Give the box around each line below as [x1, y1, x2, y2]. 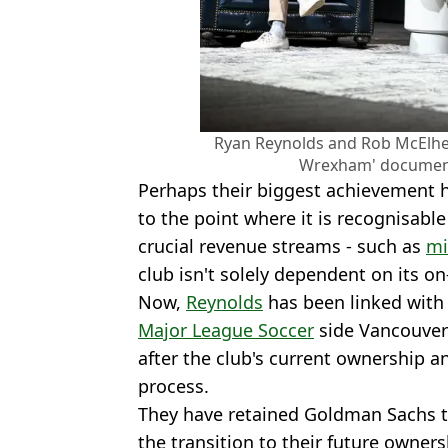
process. [138, 374, 209, 399]
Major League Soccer [138, 318, 314, 343]
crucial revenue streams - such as [138, 234, 426, 259]
